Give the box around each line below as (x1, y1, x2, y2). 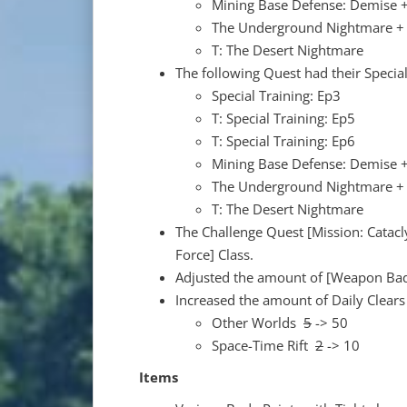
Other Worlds (212, 313, 303, 332)
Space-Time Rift (212, 335, 315, 354)
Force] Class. (175, 244, 253, 263)
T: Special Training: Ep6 (212, 131, 355, 150)
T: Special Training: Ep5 (212, 108, 355, 127)
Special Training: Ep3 (212, 85, 341, 104)
